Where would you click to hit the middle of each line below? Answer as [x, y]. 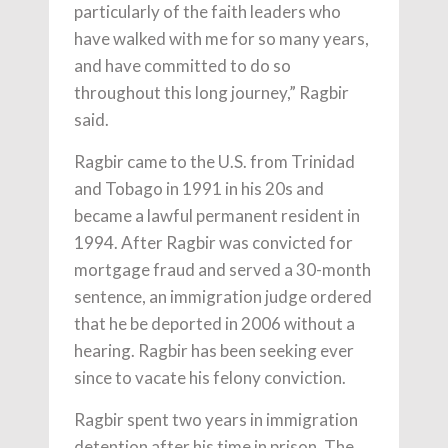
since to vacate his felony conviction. [210, 378]
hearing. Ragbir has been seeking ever [214, 351]
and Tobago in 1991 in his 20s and [199, 189]
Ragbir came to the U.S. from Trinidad [214, 162]
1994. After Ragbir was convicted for [213, 243]
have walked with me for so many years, [221, 39]
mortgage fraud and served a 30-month [222, 270]
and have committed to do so [182, 66]
